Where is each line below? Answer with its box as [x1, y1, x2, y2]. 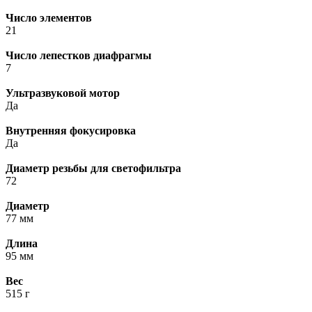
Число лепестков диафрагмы [6, 49, 152, 62]
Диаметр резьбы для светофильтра [6, 162, 181, 175]
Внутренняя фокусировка [6, 125, 136, 137]
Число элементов [6, 12, 92, 24]
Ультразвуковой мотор [6, 87, 120, 100]
